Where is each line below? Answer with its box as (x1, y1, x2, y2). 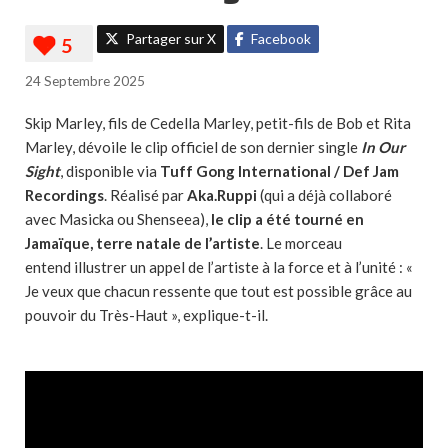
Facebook (248, 30, 311, 47)
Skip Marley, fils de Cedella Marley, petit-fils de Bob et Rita (25, 114, 411, 132)
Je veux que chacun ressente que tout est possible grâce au (25, 282, 412, 300)
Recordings (25, 186, 104, 204)
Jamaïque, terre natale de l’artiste (25, 234, 260, 252)
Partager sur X (123, 30, 216, 47)
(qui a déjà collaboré (260, 186, 392, 204)
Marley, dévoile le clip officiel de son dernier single (25, 138, 361, 156)
